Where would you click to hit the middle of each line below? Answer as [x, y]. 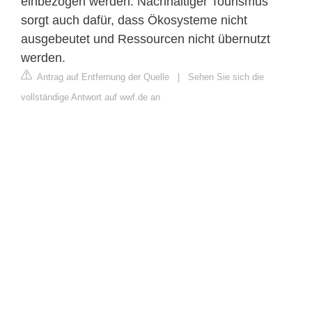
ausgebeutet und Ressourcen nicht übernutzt [146, 39]
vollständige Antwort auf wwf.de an [91, 97]
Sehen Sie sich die [226, 77]
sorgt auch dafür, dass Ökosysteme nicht [134, 21]
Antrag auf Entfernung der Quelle [102, 77]
